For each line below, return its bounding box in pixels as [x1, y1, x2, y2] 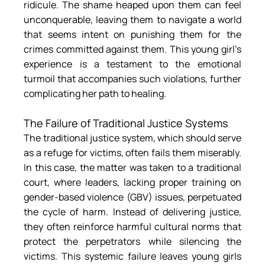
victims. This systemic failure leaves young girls [24, 249, 241, 263]
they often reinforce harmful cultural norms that [24, 219, 241, 233]
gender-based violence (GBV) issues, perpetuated [24, 190, 241, 203]
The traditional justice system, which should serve [24, 131, 241, 144]
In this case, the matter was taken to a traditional [24, 160, 241, 174]
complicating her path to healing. [24, 86, 167, 100]
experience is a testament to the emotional [24, 57, 241, 70]
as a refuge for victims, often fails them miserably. [24, 146, 241, 159]
